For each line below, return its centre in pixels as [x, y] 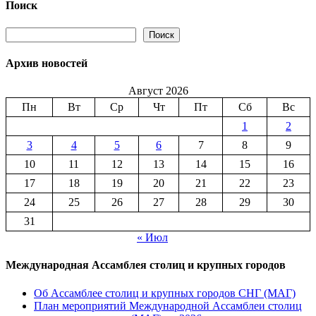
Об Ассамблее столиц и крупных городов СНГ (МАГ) [165, 293]
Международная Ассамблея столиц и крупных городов [146, 265]
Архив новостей [47, 63]
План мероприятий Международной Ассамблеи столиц [168, 305]
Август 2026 [158, 91]
